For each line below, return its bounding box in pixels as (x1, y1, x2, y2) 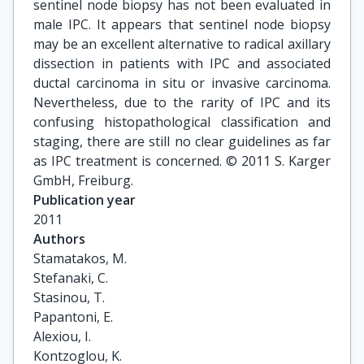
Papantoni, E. (33, 308, 113, 326)
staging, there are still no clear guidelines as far (33, 132, 331, 150)
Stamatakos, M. (33, 249, 127, 267)
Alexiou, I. (33, 327, 91, 345)
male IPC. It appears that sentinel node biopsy (33, 15, 331, 33)
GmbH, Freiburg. (33, 171, 133, 189)
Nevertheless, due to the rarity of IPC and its (33, 93, 331, 111)
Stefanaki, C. (33, 269, 108, 287)
